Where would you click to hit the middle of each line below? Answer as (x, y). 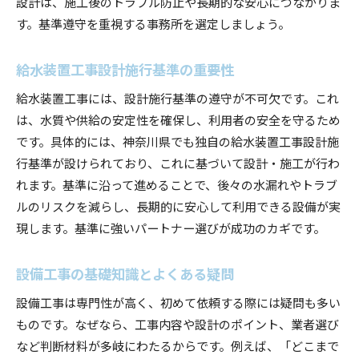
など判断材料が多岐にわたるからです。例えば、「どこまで (177, 345)
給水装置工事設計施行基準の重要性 (125, 69)
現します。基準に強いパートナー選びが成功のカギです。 (171, 227)
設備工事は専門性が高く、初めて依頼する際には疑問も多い (178, 302)
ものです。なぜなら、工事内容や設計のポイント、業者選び (177, 323)
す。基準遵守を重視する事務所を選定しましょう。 (153, 23)
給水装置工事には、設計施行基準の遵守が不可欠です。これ (177, 97)
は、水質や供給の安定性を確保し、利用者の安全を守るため (178, 119)
